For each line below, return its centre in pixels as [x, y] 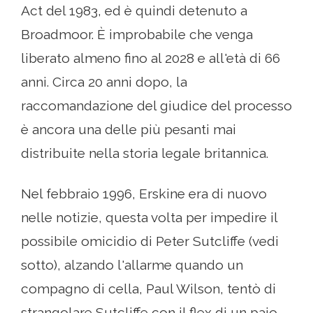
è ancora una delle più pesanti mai [129, 130]
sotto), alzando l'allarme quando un [132, 265]
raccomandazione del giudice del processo [156, 106]
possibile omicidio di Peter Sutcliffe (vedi [150, 241]
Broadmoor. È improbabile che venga [137, 35]
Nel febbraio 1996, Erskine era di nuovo [144, 194]
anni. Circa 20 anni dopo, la [104, 82]
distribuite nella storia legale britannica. [145, 153]
